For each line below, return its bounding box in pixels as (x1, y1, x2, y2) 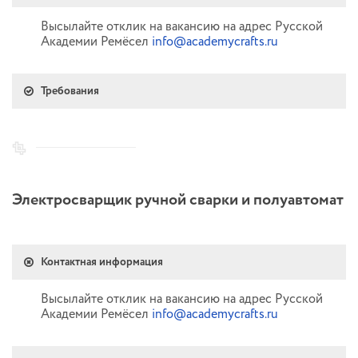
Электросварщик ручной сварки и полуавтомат (12, 189, 344, 212)
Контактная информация (41, 254, 163, 270)
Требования (41, 83, 99, 99)
